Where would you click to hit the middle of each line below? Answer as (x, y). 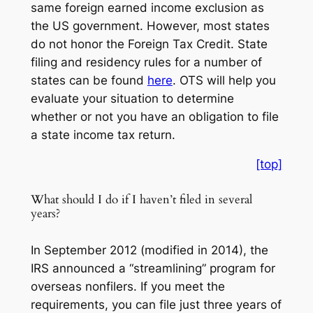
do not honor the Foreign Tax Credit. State (149, 44)
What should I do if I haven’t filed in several (141, 200)
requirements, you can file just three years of (156, 304)
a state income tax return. (103, 134)
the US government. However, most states (150, 26)
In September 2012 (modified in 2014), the (149, 250)
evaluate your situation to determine (132, 98)
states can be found (89, 80)
